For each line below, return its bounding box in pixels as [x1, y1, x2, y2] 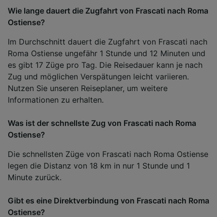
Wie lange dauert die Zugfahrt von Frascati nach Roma [8, 5, 208, 15]
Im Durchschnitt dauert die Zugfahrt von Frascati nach [8, 36, 207, 46]
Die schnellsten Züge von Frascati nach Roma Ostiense [8, 149, 208, 159]
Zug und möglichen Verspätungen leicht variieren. [8, 71, 189, 81]
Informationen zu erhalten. [8, 94, 104, 105]
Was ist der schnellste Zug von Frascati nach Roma [8, 118, 196, 128]
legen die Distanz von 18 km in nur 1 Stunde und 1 [8, 160, 190, 170]
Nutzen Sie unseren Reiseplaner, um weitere [8, 83, 168, 93]
